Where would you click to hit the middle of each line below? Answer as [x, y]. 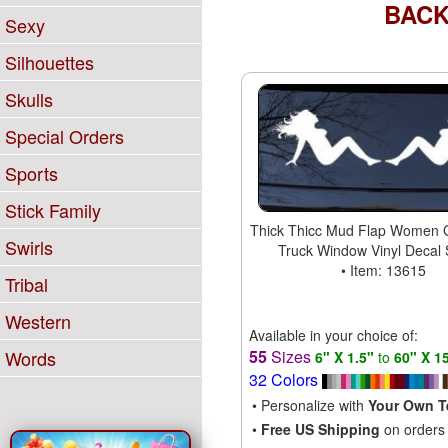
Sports [31, 173]
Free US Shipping [320, 428]
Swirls [29, 247]
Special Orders [64, 136]
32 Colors [285, 379]
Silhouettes [49, 62]
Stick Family [53, 210]
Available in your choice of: [333, 334]
